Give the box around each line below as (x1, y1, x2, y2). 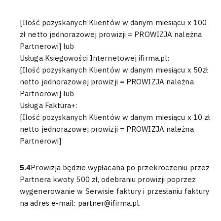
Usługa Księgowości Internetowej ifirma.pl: (20, 53, 170, 63)
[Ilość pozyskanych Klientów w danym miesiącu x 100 (20, 18, 207, 27)
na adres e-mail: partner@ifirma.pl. (20, 198, 141, 208)
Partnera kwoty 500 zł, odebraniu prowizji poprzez (20, 175, 196, 184)
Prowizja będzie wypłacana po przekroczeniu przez (31, 163, 210, 172)
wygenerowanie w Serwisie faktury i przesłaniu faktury (20, 186, 210, 196)
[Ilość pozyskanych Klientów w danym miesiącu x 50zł (20, 65, 209, 74)
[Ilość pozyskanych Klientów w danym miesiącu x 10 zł (20, 112, 211, 122)
